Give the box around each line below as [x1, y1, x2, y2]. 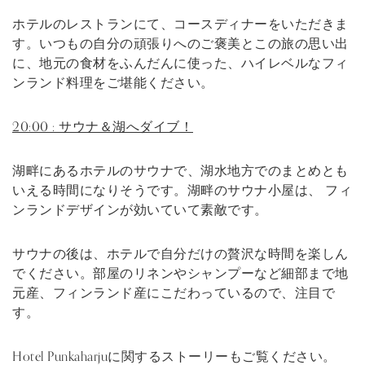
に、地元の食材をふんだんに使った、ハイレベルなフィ [12, 52, 349, 74]
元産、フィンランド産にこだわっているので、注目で [12, 282, 335, 304]
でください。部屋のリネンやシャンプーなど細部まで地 [12, 262, 349, 284]
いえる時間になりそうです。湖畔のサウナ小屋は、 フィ [12, 179, 352, 201]
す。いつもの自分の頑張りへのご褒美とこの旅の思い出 [12, 33, 349, 55]
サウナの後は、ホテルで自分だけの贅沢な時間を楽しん [12, 243, 349, 265]
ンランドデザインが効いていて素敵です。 [12, 199, 268, 221]
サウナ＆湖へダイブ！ [59, 116, 193, 138]
